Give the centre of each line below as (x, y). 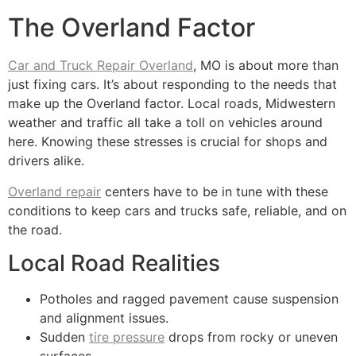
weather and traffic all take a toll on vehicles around (165, 123)
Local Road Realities (114, 263)
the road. (35, 229)
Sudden (64, 337)
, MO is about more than (266, 66)
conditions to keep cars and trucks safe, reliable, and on (177, 210)
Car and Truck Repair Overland (101, 66)
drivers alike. (46, 161)
